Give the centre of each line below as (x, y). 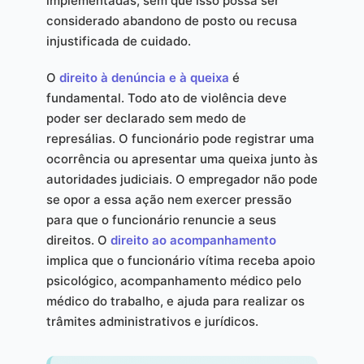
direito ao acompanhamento (193, 240)
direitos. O (78, 240)
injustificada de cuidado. (118, 41)
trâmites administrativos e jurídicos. (152, 321)
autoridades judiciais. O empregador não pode (182, 179)
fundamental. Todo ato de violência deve (166, 97)
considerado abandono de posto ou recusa (171, 20)
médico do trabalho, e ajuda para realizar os (175, 301)
